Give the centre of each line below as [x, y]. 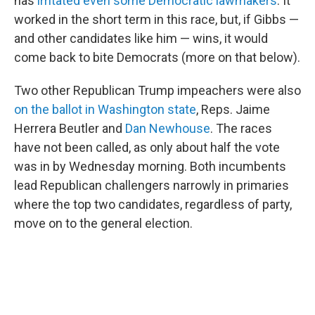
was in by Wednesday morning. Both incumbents [150, 167]
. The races [241, 129]
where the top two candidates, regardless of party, [153, 205]
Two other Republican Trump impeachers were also [157, 91]
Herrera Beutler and [70, 129]
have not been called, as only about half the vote [147, 148]
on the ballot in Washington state [105, 110]
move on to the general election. [103, 224]
